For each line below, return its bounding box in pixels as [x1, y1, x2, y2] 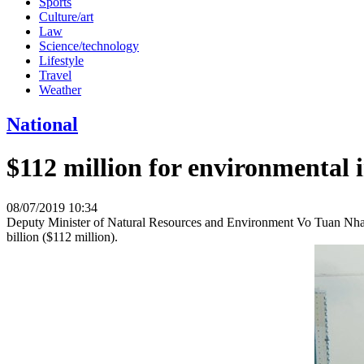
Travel [39, 67, 71, 82]
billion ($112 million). [6, 229, 118, 244]
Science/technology [39, 38, 139, 53]
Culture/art [39, 9, 93, 24]
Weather [39, 82, 81, 97]
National [6, 113, 78, 135]
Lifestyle [39, 53, 84, 67]
